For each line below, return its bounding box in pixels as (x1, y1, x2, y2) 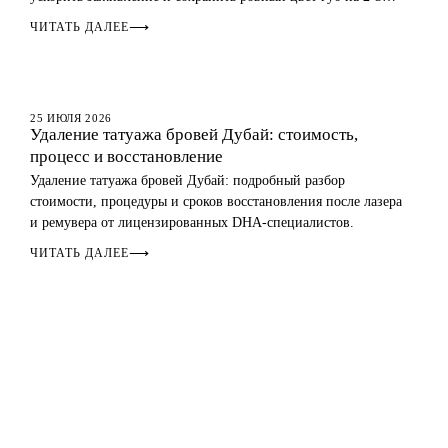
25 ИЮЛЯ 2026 (30, 112, 112, 124)
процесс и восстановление (30, 147, 223, 166)
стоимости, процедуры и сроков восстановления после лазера (30, 194, 402, 209)
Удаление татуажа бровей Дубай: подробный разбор (30, 173, 345, 188)
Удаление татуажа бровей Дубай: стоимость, (30, 125, 358, 144)
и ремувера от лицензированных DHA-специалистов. (30, 215, 354, 230)
